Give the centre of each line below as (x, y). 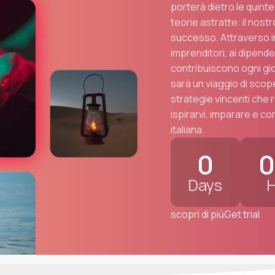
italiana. (187, 129)
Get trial (242, 215)
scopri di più (197, 215)
